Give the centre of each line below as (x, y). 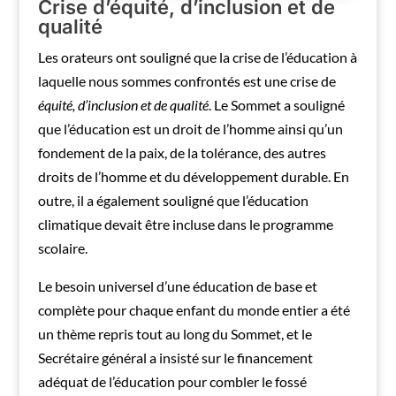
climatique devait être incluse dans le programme (185, 225)
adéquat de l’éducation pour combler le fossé (172, 382)
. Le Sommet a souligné (276, 105)
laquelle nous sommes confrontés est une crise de (187, 81)
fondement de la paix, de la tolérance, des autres (182, 153)
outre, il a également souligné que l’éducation (173, 201)
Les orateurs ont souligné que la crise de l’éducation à (197, 57)
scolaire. (62, 248)
